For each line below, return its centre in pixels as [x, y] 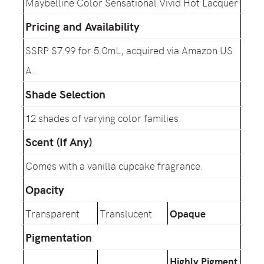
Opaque [188, 213]
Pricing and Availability [82, 26]
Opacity [45, 189]
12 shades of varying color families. [105, 118]
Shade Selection [65, 94]
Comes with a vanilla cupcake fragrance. [116, 166]
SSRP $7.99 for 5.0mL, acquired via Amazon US [129, 50]
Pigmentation [59, 237]
